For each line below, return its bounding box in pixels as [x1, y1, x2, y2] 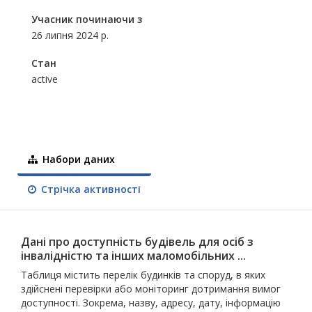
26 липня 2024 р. [31, 29, 109, 42]
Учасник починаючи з [31, 13, 142, 26]
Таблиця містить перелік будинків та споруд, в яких [21, 268, 265, 281]
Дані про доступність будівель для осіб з [21, 234, 253, 249]
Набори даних [40, 153, 115, 166]
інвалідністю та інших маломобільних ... [21, 248, 246, 263]
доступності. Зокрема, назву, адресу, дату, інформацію [21, 296, 281, 309]
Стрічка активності [38, 182, 141, 196]
